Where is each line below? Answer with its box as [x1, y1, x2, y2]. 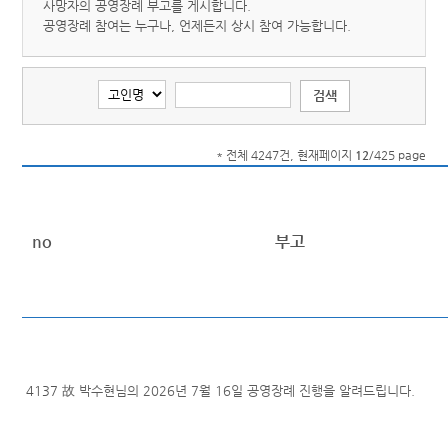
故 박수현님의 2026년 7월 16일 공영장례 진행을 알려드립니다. [62, 383, 416, 398]
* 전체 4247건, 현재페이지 [215, 148, 355, 162]
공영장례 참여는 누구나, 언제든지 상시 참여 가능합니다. [43, 18, 352, 33]
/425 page [368, 148, 426, 162]
